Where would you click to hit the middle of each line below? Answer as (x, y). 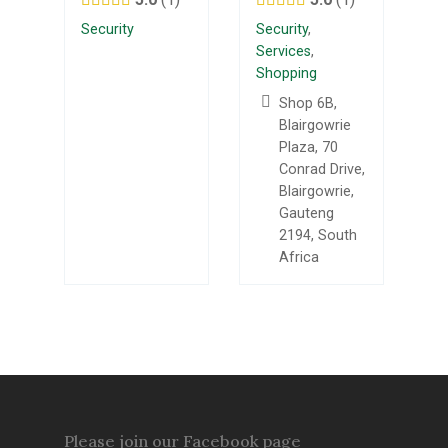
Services (283, 51)
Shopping (286, 73)
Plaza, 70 (309, 147)
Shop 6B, (308, 103)
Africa (299, 257)
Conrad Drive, (322, 169)
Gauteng (307, 213)
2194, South (318, 235)
